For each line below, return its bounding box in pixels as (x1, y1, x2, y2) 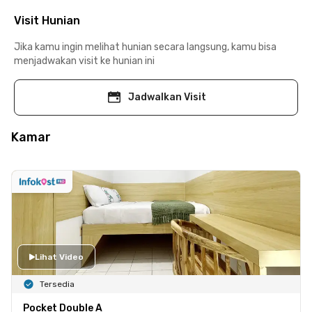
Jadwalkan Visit (128, 91, 206, 103)
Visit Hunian (14, 13, 80, 27)
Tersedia (40, 279, 75, 289)
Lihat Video (35, 251, 84, 262)
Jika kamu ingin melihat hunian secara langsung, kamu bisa (14, 40, 276, 53)
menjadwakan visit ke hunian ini (14, 54, 155, 67)
